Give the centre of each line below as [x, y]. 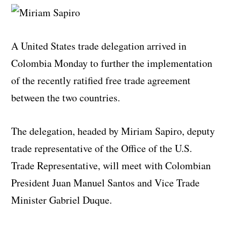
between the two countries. [66, 97]
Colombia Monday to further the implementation [112, 63]
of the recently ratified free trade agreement [101, 80]
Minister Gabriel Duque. [62, 200]
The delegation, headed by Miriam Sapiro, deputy [113, 131]
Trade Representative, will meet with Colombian [111, 165]
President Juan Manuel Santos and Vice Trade [106, 182]
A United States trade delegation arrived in [99, 46]
